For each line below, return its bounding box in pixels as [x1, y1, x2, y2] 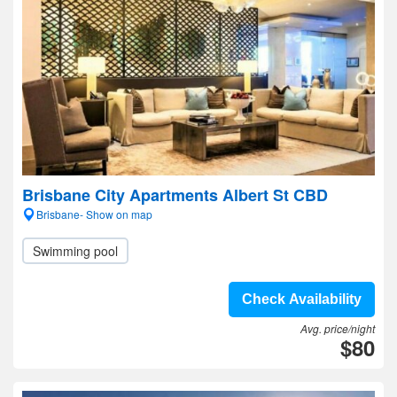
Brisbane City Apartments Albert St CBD [22, 183, 328, 206]
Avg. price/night [300, 321, 375, 336]
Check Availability [242, 292, 362, 307]
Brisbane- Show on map [36, 206, 152, 222]
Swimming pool [33, 242, 118, 260]
